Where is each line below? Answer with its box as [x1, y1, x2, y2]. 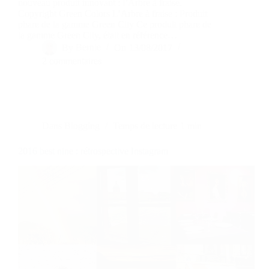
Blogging [64, 121, 100, 131]
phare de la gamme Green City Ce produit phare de [18, 19, 211, 30]
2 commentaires [42, 56, 101, 67]
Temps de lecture [113, 121, 178, 131]
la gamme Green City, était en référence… [18, 30, 177, 41]
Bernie [76, 42, 101, 53]
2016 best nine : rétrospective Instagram [18, 146, 168, 157]
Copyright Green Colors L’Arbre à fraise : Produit [18, 8, 207, 19]
